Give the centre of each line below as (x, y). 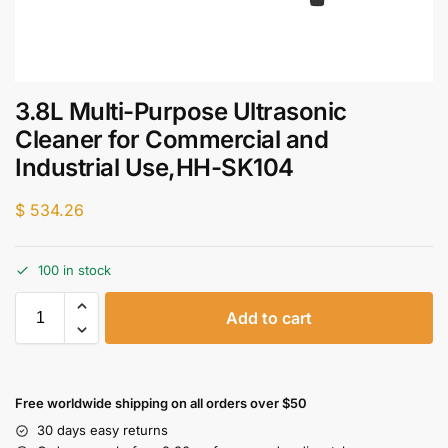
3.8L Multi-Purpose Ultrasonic (181, 111)
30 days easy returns (102, 430)
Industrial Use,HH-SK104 (154, 167)
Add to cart (269, 318)
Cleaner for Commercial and (171, 139)
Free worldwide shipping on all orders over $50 (161, 403)
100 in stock (74, 270)
